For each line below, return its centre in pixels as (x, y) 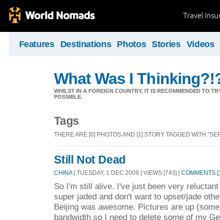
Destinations (86, 44)
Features (37, 44)
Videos (200, 44)
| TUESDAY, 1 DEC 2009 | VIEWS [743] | (127, 173)
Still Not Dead (90, 159)
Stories (166, 44)
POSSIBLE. (68, 97)
